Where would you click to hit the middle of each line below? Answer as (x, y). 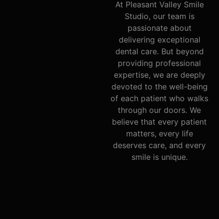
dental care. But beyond (159, 52)
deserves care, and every (159, 145)
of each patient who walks (159, 99)
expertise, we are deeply (159, 75)
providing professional (159, 63)
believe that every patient (159, 122)
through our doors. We (159, 110)
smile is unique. (159, 157)
